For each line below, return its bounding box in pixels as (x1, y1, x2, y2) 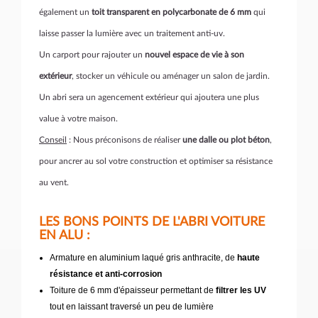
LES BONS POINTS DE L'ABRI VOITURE (39, 216, 265, 229)
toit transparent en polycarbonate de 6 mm (92, 8, 251, 16)
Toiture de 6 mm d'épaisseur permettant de (50, 285, 216, 295)
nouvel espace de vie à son (145, 50, 244, 59)
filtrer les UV (216, 285, 266, 295)
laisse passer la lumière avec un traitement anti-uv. (39, 29, 225, 38)
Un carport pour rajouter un (39, 50, 145, 59)
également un (39, 8, 92, 16)
